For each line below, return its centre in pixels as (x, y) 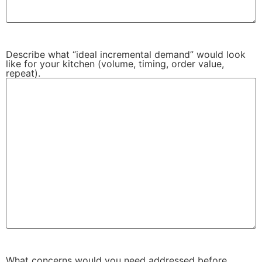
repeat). (23, 73)
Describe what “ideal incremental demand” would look (126, 55)
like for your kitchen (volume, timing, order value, (115, 64)
